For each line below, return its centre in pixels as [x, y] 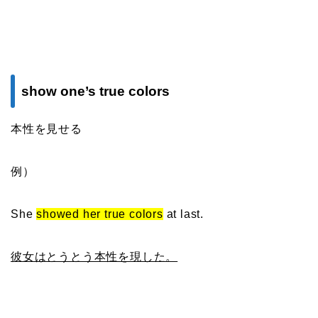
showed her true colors [100, 214]
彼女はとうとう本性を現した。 [94, 256]
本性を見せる [46, 128]
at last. [183, 214]
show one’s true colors [95, 91]
